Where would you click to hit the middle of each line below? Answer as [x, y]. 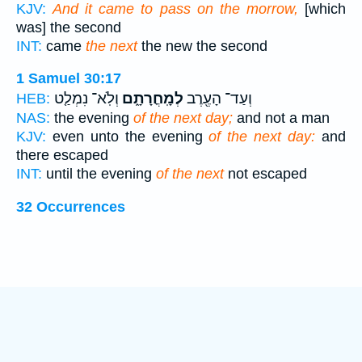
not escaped [265, 174]
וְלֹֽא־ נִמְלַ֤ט [86, 99]
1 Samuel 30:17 [69, 79]
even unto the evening [128, 137]
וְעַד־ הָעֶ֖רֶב [218, 99]
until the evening [99, 174]
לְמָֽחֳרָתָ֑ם [151, 99]
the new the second [202, 46]
